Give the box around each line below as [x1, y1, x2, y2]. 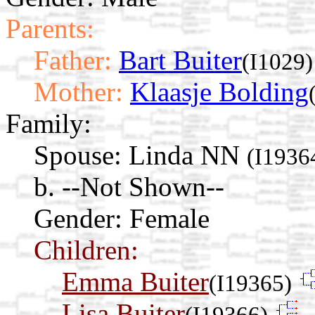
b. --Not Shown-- [34, 171, 224, 202]
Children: [34, 234, 139, 265]
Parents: [6, 13, 94, 44]
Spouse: [34, 139, 122, 170]
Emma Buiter [62, 266, 209, 297]
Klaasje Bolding [130, 76, 309, 107]
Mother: [34, 76, 123, 107]
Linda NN [129, 139, 247, 170]
